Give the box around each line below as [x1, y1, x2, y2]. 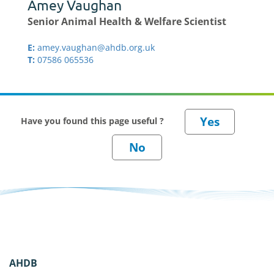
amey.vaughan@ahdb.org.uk [37, 42, 155, 54]
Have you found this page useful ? [21, 114, 166, 127]
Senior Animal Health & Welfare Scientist [28, 15, 226, 29]
